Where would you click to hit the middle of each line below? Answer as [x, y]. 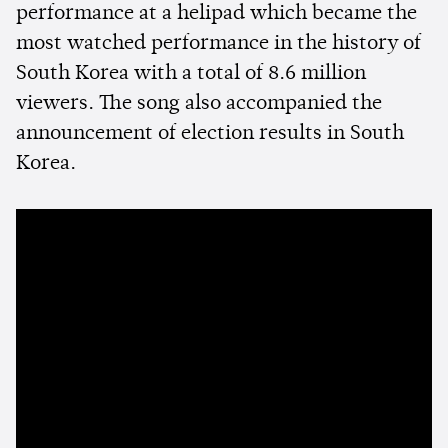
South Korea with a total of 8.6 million [191, 74]
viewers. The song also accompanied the [199, 104]
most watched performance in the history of [218, 44]
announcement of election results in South [210, 134]
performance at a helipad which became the [216, 14]
